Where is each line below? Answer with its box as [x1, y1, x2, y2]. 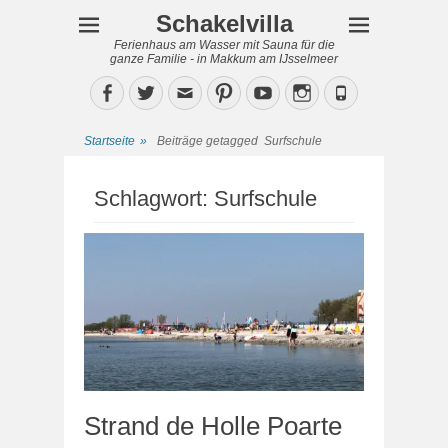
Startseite [84, 134, 135, 148]
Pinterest [233, 82, 305, 102]
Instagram [311, 82, 393, 102]
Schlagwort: [94, 186, 214, 211]
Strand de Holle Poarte [84, 410, 342, 441]
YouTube [272, 82, 344, 102]
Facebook [116, 82, 194, 102]
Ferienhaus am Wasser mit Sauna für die [113, 38, 335, 52]
